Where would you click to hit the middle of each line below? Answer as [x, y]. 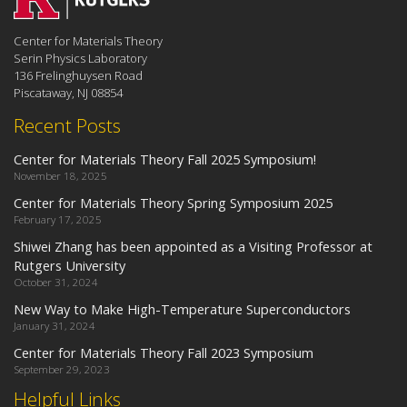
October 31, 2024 [56, 283]
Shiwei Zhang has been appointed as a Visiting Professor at [193, 247]
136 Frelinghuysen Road [78, 76]
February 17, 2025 [58, 220]
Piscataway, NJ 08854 [68, 93]
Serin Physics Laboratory [80, 59]
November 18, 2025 [60, 176]
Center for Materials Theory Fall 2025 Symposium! [165, 159]
